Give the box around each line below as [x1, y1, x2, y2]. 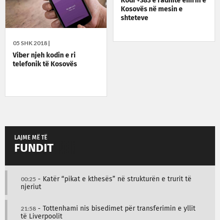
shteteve [121, 14, 149, 22]
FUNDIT [14, 142, 54, 155]
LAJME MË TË [14, 135, 47, 141]
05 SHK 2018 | [13, 39, 50, 47]
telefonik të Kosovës [13, 61, 77, 68]
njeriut [21, 184, 41, 191]
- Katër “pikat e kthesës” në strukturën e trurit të [36, 176, 192, 183]
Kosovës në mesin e [121, 5, 183, 13]
